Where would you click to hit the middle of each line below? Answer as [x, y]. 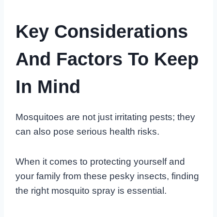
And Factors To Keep [107, 59]
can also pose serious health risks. [87, 131]
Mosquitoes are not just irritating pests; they [105, 117]
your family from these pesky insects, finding [107, 176]
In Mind [48, 86]
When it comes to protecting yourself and [100, 161]
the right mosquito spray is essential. [91, 190]
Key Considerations [102, 31]
